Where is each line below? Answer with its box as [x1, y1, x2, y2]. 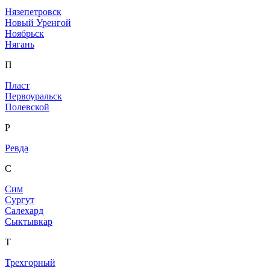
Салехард [5, 205, 43, 216]
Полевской [5, 101, 49, 112]
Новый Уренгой [5, 17, 71, 28]
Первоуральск [5, 90, 62, 101]
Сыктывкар [5, 216, 52, 227]
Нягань [5, 39, 34, 49]
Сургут [5, 194, 34, 205]
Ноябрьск [5, 28, 44, 39]
